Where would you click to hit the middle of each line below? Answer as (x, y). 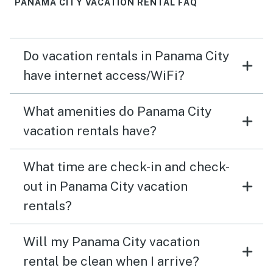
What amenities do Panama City (117, 112)
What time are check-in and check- (126, 167)
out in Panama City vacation (105, 186)
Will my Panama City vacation (112, 242)
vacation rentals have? (90, 131)
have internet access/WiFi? (104, 76)
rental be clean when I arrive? (111, 261)
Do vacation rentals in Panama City (126, 56)
